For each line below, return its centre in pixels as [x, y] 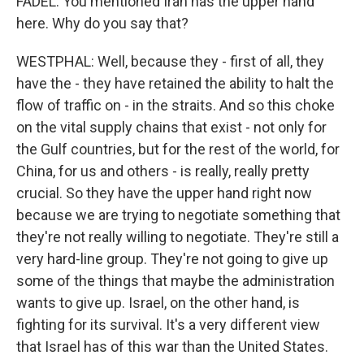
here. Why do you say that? [102, 23]
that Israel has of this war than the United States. [172, 347]
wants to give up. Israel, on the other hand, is [158, 303]
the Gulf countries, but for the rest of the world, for [178, 149]
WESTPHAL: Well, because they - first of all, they [170, 61]
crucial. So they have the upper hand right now [164, 193]
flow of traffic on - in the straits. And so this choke [175, 105]
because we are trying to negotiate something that [178, 215]
